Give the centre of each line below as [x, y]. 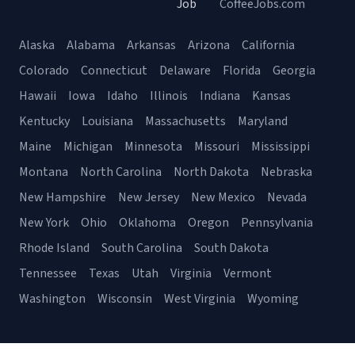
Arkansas [151, 45]
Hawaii [38, 96]
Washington [52, 299]
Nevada [287, 197]
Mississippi [281, 147]
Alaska [37, 45]
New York [44, 223]
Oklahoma [147, 223]
